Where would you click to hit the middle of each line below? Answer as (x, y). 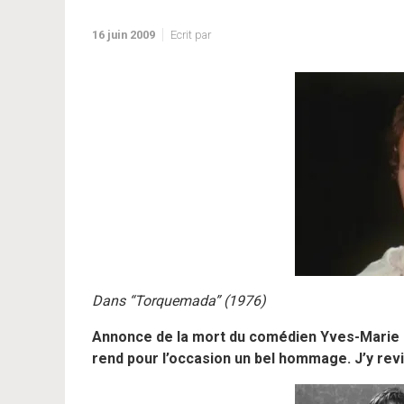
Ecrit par (191, 35)
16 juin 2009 (124, 35)
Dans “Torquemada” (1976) (179, 301)
